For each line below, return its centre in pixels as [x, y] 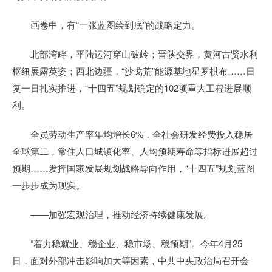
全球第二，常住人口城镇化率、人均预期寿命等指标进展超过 [135, 151]
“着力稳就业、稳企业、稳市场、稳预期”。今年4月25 [127, 243]
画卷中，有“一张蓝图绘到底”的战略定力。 [106, 25]
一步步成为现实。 [49, 185]
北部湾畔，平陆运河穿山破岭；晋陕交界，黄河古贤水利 [135, 54]
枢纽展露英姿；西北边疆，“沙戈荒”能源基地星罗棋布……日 [134, 71]
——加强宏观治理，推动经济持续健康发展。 [112, 214]
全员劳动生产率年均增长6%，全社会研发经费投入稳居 [132, 134]
